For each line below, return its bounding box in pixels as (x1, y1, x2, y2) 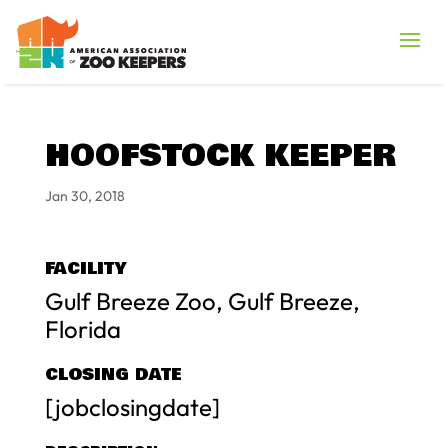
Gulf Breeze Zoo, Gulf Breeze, (44, 285, 360, 316)
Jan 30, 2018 (44, 186, 125, 205)
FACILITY (44, 255, 126, 281)
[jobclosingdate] (44, 391, 220, 422)
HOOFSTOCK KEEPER (44, 132, 396, 180)
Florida (44, 313, 121, 344)
